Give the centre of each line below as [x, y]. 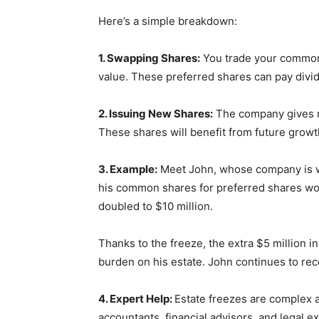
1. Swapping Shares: [149, 58]
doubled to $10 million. [156, 206]
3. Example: [128, 169]
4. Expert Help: [136, 298]
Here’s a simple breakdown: [168, 21]
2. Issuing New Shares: [156, 113]
